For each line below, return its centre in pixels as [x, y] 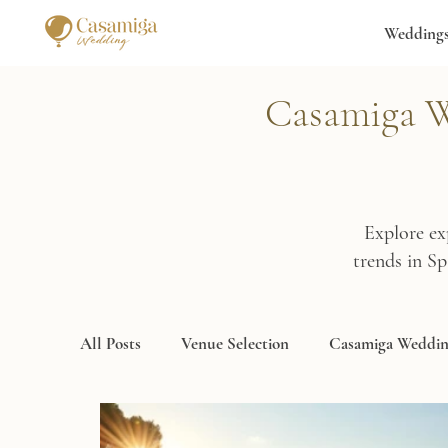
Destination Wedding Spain [212, 423]
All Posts [110, 343]
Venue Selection [235, 343]
